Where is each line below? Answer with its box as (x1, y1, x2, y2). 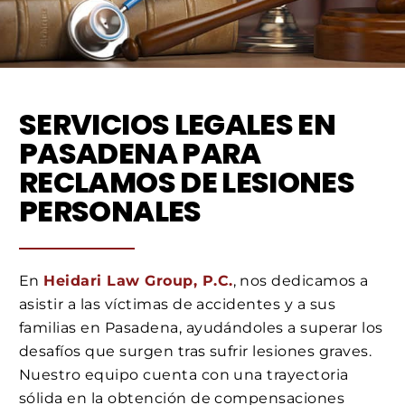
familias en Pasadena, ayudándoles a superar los (19, 319, 383, 337)
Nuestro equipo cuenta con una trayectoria (19, 366, 349, 384)
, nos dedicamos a (232, 272, 369, 290)
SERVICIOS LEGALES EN (19, 103, 336, 145)
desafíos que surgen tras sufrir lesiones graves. (19, 343, 372, 361)
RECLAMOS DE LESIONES (19, 161, 355, 202)
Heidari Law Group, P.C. (43, 272, 233, 290)
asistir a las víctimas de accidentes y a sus (19, 296, 336, 314)
